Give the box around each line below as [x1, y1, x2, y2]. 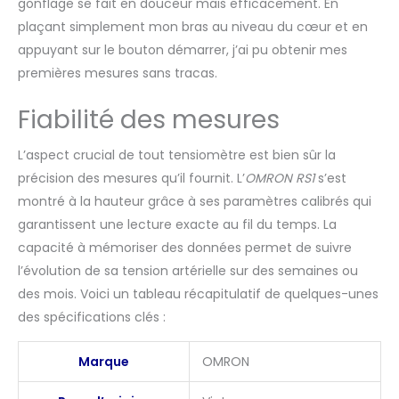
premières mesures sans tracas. [18, 64, 217, 83]
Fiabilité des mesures [18, 102, 280, 138]
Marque [78, 353, 129, 371]
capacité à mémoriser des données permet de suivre [18, 239, 352, 257]
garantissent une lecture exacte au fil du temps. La [18, 216, 337, 234]
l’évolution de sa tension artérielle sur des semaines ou [18, 262, 358, 281]
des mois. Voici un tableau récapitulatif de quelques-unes [18, 285, 379, 304]
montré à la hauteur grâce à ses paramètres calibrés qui [18, 192, 371, 211]
